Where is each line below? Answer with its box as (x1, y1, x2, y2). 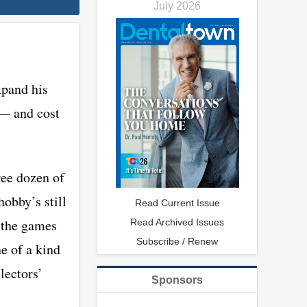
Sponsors (151, 274, 203, 286)
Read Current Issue (134, 197, 220, 209)
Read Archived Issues (130, 217, 224, 228)
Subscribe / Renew (136, 236, 218, 247)
